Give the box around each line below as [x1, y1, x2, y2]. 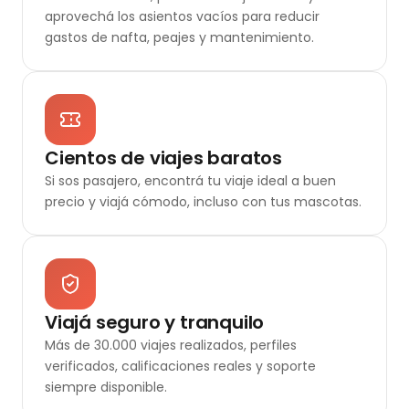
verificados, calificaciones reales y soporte [45, 357, 316, 376]
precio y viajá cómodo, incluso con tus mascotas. [45, 193, 362, 212]
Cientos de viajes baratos [45, 145, 282, 172]
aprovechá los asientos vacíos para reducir [45, 7, 320, 26]
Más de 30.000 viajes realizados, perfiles [45, 336, 297, 355]
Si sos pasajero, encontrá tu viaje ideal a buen [45, 172, 336, 191]
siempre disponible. [45, 378, 167, 397]
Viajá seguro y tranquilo [45, 309, 265, 336]
